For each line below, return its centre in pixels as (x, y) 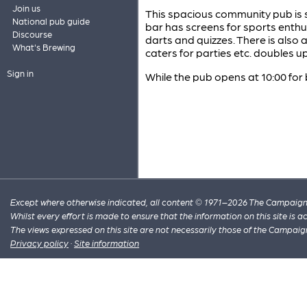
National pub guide (51, 21)
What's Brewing (44, 47)
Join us (26, 8)
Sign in (20, 73)
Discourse (32, 34)
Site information (107, 243)
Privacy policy (40, 243)
